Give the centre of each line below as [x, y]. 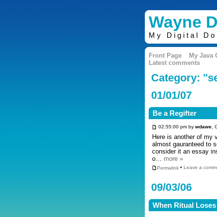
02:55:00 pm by [176, 127]
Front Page [165, 56]
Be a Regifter [175, 114]
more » [174, 158]
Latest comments [175, 63]
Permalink [168, 168]
